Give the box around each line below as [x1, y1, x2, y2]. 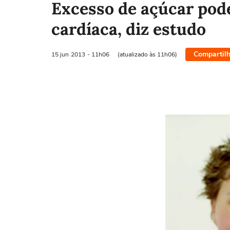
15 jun [51, 50, 69, 59]
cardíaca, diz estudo [51, 18, 206, 40]
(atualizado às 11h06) [118, 50, 177, 59]
